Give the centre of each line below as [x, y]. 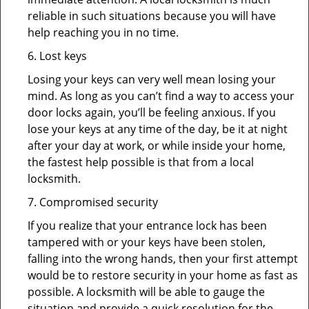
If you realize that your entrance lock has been [147, 226]
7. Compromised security [93, 202]
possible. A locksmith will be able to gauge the [146, 292]
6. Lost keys [57, 56]
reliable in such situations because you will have [152, 16]
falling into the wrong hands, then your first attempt [163, 259]
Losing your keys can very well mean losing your [152, 79]
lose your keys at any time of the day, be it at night [158, 129]
